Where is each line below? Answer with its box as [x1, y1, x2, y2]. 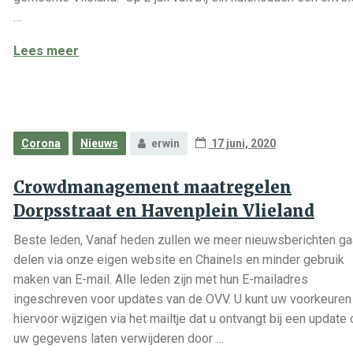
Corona [21, 137, 61, 150]
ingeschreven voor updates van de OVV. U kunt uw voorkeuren [13, 292, 351, 307]
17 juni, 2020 [209, 137, 276, 150]
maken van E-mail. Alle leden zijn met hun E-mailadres [13, 272, 308, 287]
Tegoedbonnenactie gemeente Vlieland [78, 43, 314, 58]
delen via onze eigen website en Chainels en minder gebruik [13, 252, 344, 267]
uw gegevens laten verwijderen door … [13, 331, 224, 346]
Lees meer [13, 43, 79, 58]
